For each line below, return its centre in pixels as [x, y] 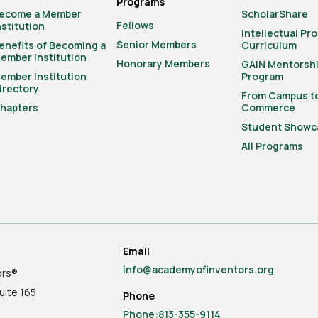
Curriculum [269, 45]
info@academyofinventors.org [199, 269]
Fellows [136, 25]
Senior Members [157, 44]
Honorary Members [164, 64]
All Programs [272, 146]
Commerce [268, 108]
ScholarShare [274, 14]
